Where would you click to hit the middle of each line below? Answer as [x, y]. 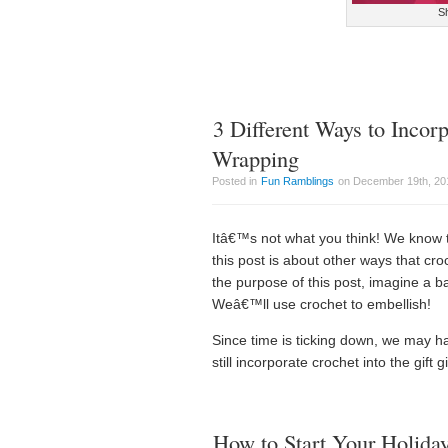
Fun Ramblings [297, 181]
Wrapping [255, 158]
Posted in [236, 181]
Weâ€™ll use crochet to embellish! [321, 304]
